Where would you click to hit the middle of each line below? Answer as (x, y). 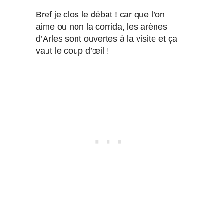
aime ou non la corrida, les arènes (101, 27)
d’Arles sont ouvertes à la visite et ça (107, 39)
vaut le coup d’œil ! (72, 51)
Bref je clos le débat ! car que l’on (100, 15)
